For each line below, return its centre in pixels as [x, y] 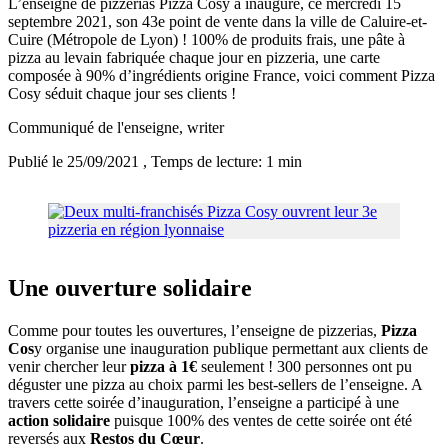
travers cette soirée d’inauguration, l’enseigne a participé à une [203, 403]
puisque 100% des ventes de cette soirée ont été [261, 421]
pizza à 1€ [163, 367]
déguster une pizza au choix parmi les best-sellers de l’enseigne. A [215, 385]
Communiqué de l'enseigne [93, 128]
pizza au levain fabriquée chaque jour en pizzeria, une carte [194, 58]
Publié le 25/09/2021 [75, 162]
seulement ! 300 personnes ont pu [304, 367]
